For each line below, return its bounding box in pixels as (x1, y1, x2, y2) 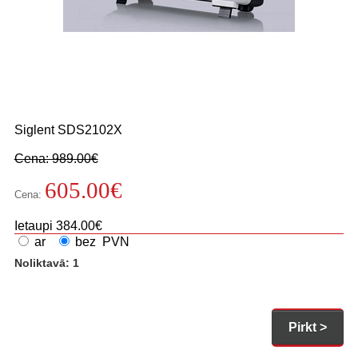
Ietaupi (14, 219, 56, 233)
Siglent (14, 123, 54, 137)
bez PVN (71, 235, 129, 249)
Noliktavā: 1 (14, 256, 79, 269)
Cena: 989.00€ (14, 152, 98, 166)
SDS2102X (57, 123, 122, 137)
